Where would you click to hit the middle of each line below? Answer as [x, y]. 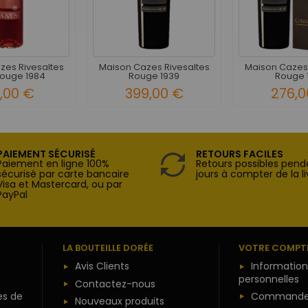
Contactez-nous [115, 284]
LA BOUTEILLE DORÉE [108, 248]
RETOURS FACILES [240, 154]
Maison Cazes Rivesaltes [154, 67]
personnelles [269, 279]
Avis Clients [102, 266]
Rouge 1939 [154, 76]
